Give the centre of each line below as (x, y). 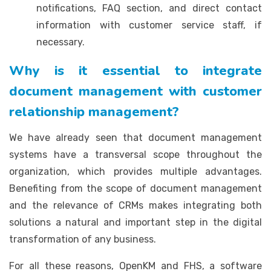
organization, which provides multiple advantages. (135, 171)
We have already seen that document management (135, 137)
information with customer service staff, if (149, 25)
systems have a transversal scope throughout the (135, 154)
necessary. (60, 42)
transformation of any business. (83, 239)
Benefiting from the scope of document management (135, 188)
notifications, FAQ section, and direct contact (149, 8)
